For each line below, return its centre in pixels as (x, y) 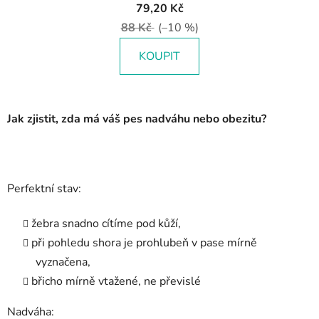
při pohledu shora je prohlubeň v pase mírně (144, 242)
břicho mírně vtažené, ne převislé (116, 281)
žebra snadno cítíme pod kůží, (106, 223)
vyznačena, (63, 262)
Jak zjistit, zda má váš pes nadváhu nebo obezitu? (137, 119)
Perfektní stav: (44, 188)
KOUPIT (159, 56)
